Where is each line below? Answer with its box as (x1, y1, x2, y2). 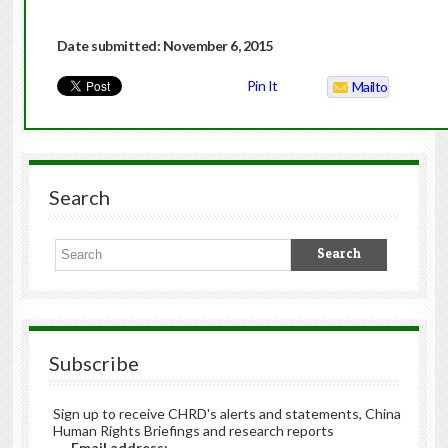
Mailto (351, 78, 388, 96)
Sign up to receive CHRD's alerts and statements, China (52, 405, 401, 423)
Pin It (246, 77, 278, 95)
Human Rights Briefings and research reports (52, 422, 334, 440)
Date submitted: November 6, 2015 (56, 37, 273, 55)
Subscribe (48, 351, 139, 376)
